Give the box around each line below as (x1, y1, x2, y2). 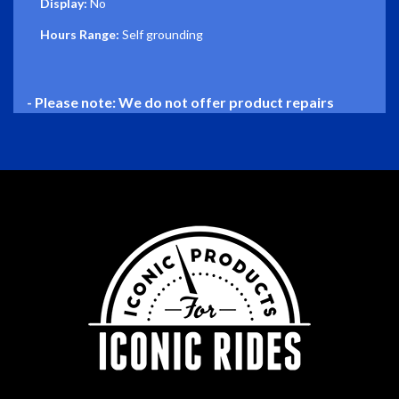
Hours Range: (40, 27, 119, 43)
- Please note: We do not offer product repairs (27, 94, 334, 111)
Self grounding (119, 27, 203, 43)
